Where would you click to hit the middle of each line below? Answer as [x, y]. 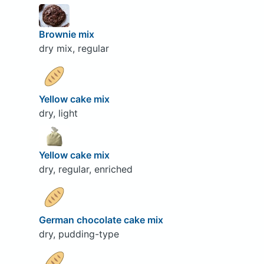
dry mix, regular [74, 49]
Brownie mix [67, 34]
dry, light [58, 113]
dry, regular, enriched [85, 169]
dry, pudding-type [79, 234]
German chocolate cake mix [102, 220]
